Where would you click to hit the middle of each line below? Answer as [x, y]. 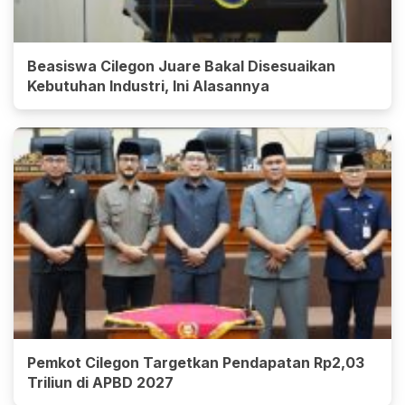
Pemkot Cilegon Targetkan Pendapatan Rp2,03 [196, 362]
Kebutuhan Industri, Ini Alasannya [148, 85]
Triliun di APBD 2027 [100, 382]
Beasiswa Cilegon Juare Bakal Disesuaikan [181, 66]
